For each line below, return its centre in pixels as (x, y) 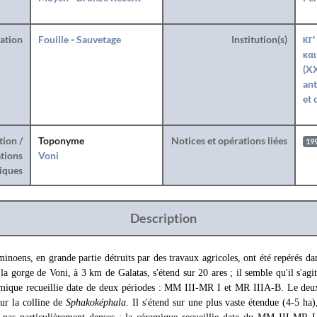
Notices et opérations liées (229, 140)
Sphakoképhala (96, 302)
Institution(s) (259, 39)
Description (163, 218)
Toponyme (61, 140)
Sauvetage (98, 39)
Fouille (53, 39)
